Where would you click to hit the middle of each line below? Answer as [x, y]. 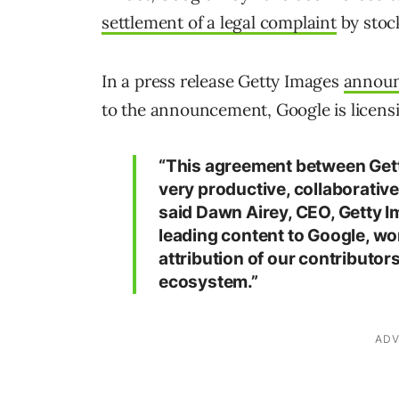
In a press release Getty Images [223, 81]
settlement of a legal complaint [219, 22]
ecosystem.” [208, 281]
